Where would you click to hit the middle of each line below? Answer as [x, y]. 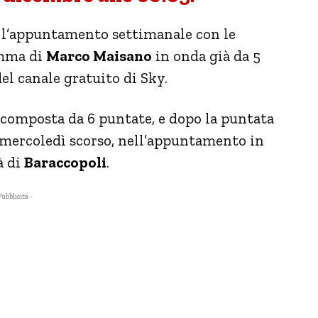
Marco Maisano [99, 55]
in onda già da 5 [206, 55]
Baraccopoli [65, 162]
